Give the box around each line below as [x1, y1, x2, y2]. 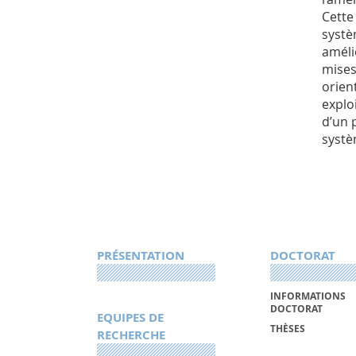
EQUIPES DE [97, 309, 164, 327]
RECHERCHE [97, 327, 165, 344]
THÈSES [269, 322, 305, 336]
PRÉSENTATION [97, 247, 184, 265]
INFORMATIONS [269, 288, 346, 303]
